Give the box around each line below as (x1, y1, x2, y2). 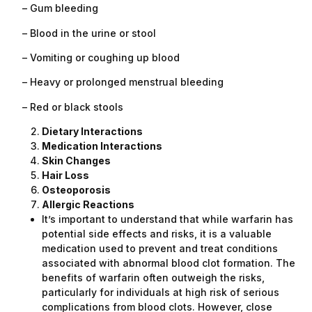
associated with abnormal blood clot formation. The (42, 257, 295, 270)
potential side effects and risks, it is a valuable (42, 228, 272, 240)
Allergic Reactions (42, 198, 134, 211)
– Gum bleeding (14, 2, 98, 15)
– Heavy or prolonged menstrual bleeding (14, 76, 224, 88)
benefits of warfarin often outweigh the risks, (42, 272, 265, 284)
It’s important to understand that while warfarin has (42, 213, 293, 226)
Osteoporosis (42, 184, 111, 196)
